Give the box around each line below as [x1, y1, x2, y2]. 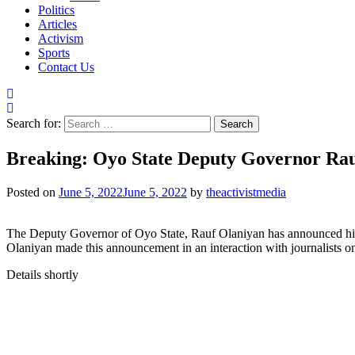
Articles [38, 17, 77, 31]
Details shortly [6, 267, 78, 281]
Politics [38, 3, 74, 17]
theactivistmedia [206, 185, 286, 199]
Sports [38, 46, 70, 59]
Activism [38, 32, 83, 45]
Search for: [6, 116, 61, 130]
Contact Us [38, 60, 94, 74]
